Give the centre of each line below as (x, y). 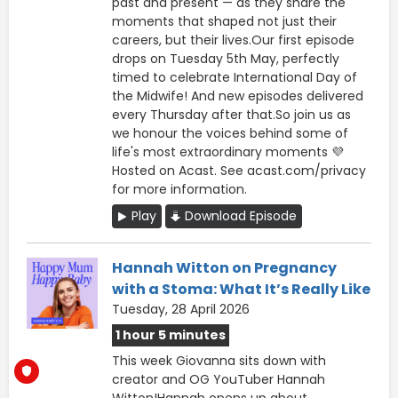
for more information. (179, 189)
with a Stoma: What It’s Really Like (241, 289)
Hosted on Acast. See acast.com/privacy (239, 170)
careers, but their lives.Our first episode (233, 40)
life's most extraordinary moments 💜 (228, 151)
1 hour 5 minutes (171, 334)
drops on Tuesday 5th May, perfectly (226, 58)
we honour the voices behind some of (230, 133)
